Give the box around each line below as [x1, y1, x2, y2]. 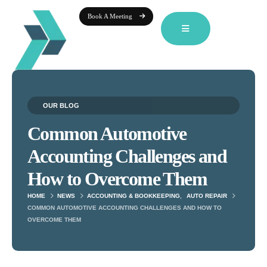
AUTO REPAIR [187, 192, 227, 199]
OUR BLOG [43, 101, 79, 109]
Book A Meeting [88, 12, 132, 20]
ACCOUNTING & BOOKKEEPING [87, 192, 180, 199]
